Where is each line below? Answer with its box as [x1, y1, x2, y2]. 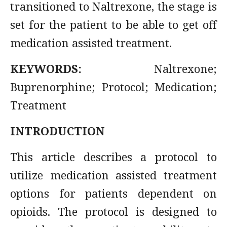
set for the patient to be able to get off [10, 17, 217, 32]
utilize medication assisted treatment [10, 167, 217, 182]
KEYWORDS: [10, 61, 82, 76]
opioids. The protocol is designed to [10, 204, 217, 219]
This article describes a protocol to [10, 149, 217, 164]
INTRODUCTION [10, 123, 105, 138]
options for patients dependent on [10, 185, 217, 201]
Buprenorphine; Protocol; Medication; [10, 79, 217, 94]
